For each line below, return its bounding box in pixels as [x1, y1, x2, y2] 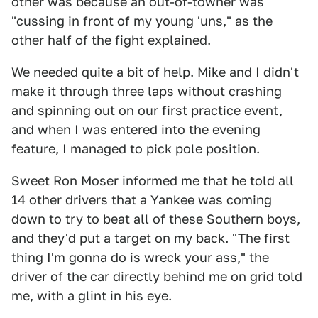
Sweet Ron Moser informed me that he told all [11, 173, 294, 188]
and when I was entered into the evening [11, 122, 261, 137]
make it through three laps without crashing [11, 84, 282, 99]
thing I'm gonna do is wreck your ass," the [11, 250, 269, 265]
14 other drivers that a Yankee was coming [11, 192, 272, 207]
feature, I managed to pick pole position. [11, 141, 260, 156]
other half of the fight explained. [11, 33, 211, 48]
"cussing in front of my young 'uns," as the [11, 13, 273, 28]
